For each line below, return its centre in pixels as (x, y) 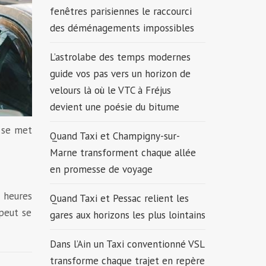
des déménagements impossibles (122, 28)
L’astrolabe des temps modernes (120, 57)
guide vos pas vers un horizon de (120, 74)
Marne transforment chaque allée (123, 153)
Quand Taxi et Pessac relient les (119, 198)
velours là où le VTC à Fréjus (110, 90)
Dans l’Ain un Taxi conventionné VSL (127, 244)
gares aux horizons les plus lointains (127, 215)
